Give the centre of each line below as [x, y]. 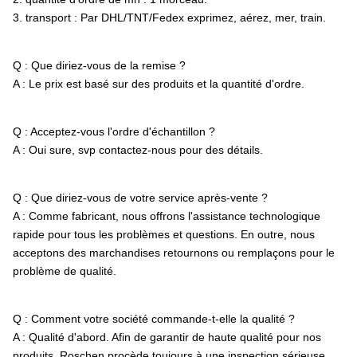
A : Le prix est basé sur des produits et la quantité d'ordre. [159, 84]
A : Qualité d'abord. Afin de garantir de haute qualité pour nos [167, 337]
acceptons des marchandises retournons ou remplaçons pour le [174, 253]
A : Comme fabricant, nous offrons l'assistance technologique [167, 216]
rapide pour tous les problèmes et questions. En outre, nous [164, 234]
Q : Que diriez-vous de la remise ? [99, 65]
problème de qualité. [65, 271]
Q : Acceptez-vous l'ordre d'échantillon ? [114, 131]
